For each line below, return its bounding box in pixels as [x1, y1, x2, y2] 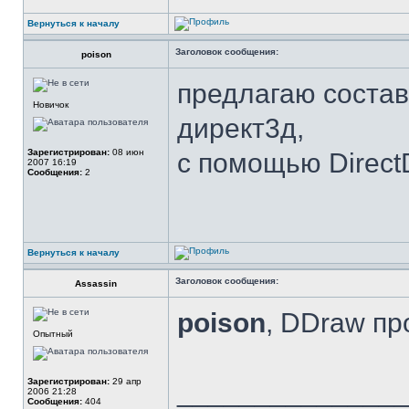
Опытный [33, 329, 73, 339]
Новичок [33, 100, 68, 110]
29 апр [110, 376, 142, 386]
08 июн [110, 147, 144, 157]
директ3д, [177, 113, 304, 143]
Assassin [75, 278, 117, 288]
